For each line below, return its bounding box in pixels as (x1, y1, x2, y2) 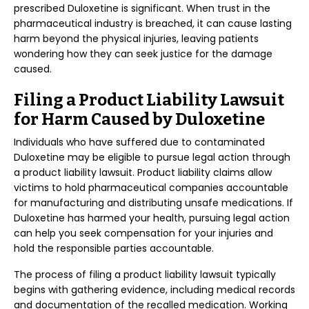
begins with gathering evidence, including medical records (14, 283, 295, 297)
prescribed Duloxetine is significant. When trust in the (14, 1, 270, 15)
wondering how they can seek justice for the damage (14, 47, 272, 61)
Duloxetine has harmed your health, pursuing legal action (14, 211, 290, 225)
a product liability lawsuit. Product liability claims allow (14, 166, 272, 179)
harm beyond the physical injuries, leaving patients (14, 32, 259, 46)
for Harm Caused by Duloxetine (14, 110, 265, 129)
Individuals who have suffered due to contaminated (14, 135, 265, 149)
